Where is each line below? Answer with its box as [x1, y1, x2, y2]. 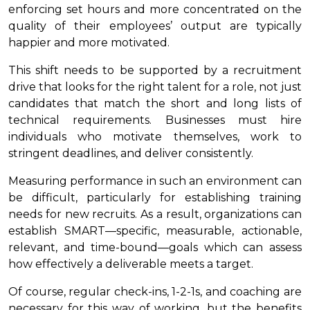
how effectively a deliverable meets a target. [8, 257, 256, 271]
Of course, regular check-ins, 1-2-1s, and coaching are [8, 284, 302, 298]
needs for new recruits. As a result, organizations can [8, 207, 302, 221]
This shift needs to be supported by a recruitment [8, 63, 302, 77]
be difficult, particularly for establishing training [8, 190, 302, 204]
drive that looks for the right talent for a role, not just [8, 80, 302, 93]
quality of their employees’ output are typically [8, 19, 302, 33]
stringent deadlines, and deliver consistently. [8, 146, 256, 160]
